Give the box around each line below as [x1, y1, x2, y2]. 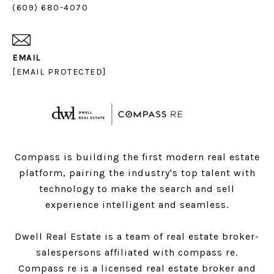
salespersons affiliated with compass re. [36, 246, 238, 258]
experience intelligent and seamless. [45, 198, 229, 210]
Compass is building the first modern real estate [14, 150, 260, 163]
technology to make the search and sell [39, 182, 235, 194]
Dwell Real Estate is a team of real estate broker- [15, 230, 259, 242]
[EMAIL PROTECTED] [12, 66, 106, 77]
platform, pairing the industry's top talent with [18, 166, 256, 179]
